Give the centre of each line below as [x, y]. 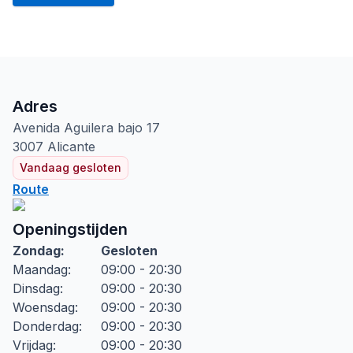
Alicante [71, 147]
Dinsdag [36, 288]
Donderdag [46, 326]
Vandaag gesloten [71, 167]
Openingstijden [70, 229]
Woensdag [44, 307]
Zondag [37, 251]
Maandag [40, 269]
